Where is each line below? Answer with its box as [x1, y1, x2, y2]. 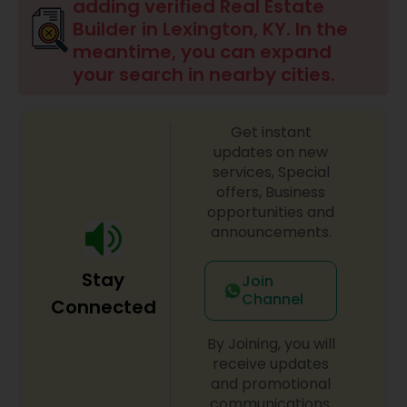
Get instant [230, 122, 312, 143]
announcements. [210, 222, 332, 243]
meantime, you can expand [73, 39, 332, 65]
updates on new [213, 142, 329, 163]
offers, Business [216, 182, 326, 203]
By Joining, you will [206, 333, 335, 354]
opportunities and [207, 202, 335, 223]
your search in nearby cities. [73, 62, 335, 87]
